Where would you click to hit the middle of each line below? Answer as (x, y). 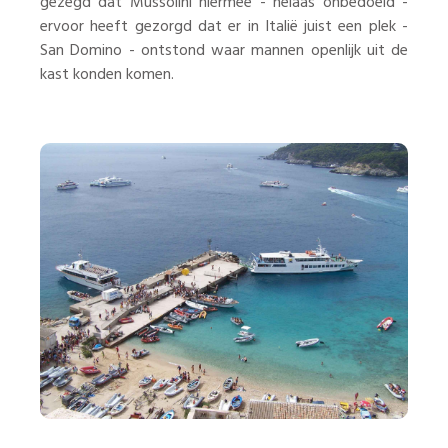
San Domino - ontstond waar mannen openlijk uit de (224, 51)
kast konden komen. (109, 75)
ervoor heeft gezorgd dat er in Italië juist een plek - (224, 27)
